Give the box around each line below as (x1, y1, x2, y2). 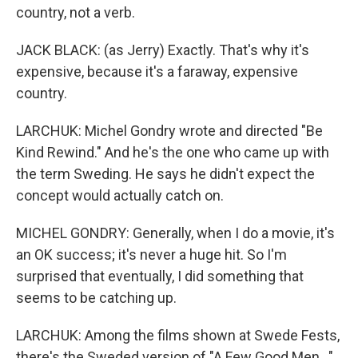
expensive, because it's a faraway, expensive (16, 63, 298, 80)
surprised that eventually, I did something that (16, 268, 304, 284)
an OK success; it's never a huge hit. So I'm (16, 246, 287, 263)
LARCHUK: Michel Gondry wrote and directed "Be (16, 122, 323, 139)
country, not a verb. (16, 4, 135, 21)
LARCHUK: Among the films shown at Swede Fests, (16, 327, 340, 344)
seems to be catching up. (16, 289, 177, 306)
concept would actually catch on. (16, 187, 224, 204)
